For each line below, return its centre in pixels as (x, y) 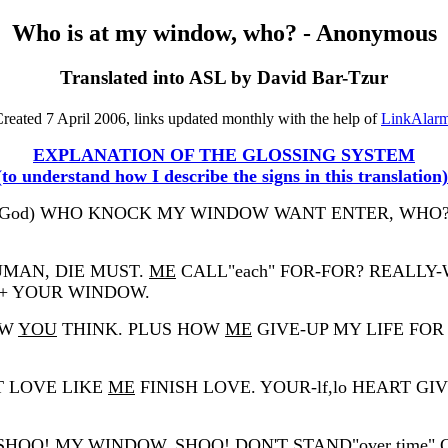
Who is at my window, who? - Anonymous (224, 32)
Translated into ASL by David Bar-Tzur (224, 77)
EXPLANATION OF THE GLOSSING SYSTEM (224, 154)
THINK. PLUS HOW (141, 328)
